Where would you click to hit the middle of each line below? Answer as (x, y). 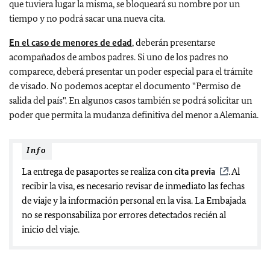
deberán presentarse (174, 42)
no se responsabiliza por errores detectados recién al (124, 215)
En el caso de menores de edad (71, 42)
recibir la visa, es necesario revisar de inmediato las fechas (133, 186)
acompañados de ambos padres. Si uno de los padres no (119, 57)
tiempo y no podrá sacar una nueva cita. (87, 18)
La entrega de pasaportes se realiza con (98, 171)
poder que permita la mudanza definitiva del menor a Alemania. (135, 115)
